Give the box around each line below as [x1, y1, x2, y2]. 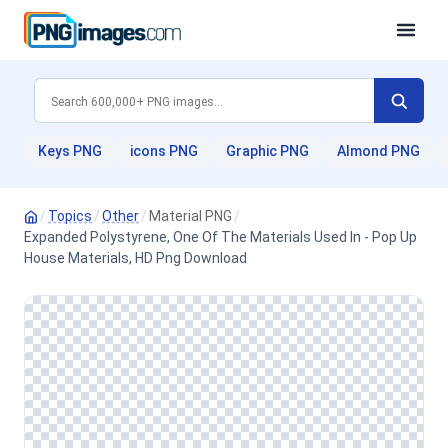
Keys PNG [38, 143, 102, 159]
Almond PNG [337, 143, 420, 159]
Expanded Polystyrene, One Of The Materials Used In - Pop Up [24, 229, 417, 245]
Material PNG [149, 208, 232, 224]
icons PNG [130, 143, 198, 159]
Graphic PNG [226, 143, 309, 159]
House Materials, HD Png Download [24, 250, 247, 266]
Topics [48, 208, 92, 224]
